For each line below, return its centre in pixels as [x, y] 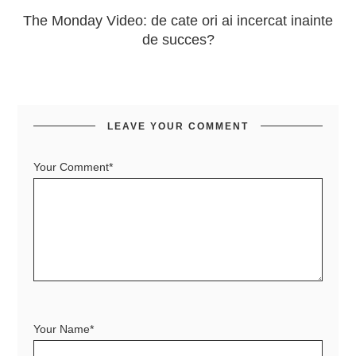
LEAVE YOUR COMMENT [178, 126]
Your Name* [64, 329]
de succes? [178, 39]
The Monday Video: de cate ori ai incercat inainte [178, 20]
